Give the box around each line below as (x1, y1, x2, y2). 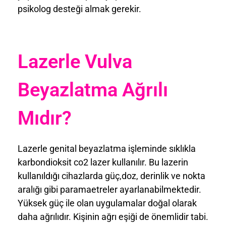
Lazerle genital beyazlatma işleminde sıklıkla (18, 143, 196, 154)
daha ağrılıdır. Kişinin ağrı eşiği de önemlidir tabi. (18, 211, 208, 222)
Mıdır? (18, 107, 72, 130)
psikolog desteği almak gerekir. (18, 4, 141, 15)
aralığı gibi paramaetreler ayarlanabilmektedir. (18, 184, 201, 195)
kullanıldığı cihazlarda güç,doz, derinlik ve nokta (18, 170, 205, 181)
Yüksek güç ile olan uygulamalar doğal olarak (18, 197, 197, 208)
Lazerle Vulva (18, 50, 132, 73)
